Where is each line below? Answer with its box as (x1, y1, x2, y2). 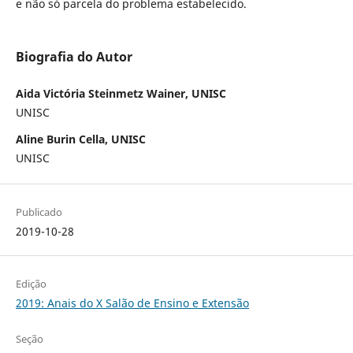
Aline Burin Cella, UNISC (15, 132, 146, 147)
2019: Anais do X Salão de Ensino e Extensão (15, 295, 249, 311)
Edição (15, 277, 46, 292)
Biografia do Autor (15, 48, 132, 65)
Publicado (15, 205, 62, 220)
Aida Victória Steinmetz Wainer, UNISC (15, 86, 226, 102)
